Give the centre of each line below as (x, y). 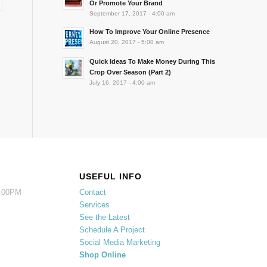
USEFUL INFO (110, 177)
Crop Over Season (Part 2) (131, 72)
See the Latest (104, 218)
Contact (92, 193)
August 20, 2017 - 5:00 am (127, 42)
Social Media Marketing (119, 243)
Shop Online (102, 255)
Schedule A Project (112, 230)
